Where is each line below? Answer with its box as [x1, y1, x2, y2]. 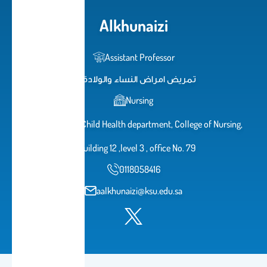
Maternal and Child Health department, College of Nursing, [31, 118, 243, 130]
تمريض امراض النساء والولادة [83, 73, 196, 85]
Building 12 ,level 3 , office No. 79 [78, 142, 196, 154]
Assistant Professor [104, 51, 175, 63]
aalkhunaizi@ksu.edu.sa [97, 185, 182, 197]
